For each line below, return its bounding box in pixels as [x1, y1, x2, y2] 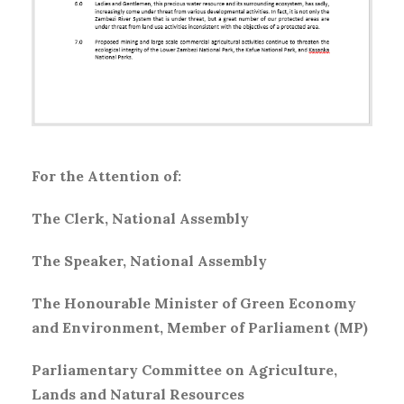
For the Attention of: [32, 166, 181, 185]
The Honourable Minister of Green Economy [32, 293, 356, 312]
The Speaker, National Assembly [32, 251, 267, 270]
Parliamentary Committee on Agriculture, [32, 360, 337, 379]
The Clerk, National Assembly [32, 208, 249, 227]
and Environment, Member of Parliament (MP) [32, 317, 368, 336]
